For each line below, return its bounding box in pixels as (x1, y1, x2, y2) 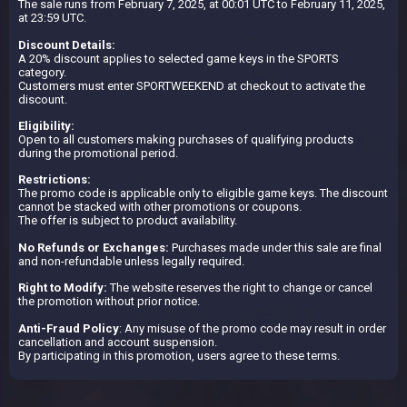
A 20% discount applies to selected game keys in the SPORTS (18, 51, 339, 65)
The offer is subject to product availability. (18, 213, 237, 228)
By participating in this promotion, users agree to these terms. (18, 348, 340, 362)
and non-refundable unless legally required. (18, 253, 244, 268)
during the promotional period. (18, 146, 178, 161)
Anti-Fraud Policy (18, 321, 119, 335)
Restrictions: (18, 173, 91, 187)
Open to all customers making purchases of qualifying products (18, 133, 353, 147)
